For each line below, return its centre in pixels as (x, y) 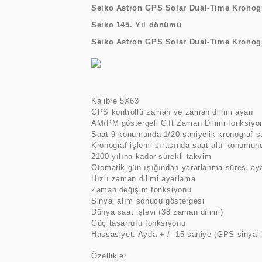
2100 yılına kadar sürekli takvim (151, 156)
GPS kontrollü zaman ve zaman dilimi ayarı (173, 112)
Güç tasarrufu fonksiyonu (139, 223)
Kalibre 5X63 (115, 101)
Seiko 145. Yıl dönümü (137, 25)
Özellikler (109, 256)
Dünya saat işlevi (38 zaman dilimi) (157, 212)
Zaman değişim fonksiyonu (142, 190)
